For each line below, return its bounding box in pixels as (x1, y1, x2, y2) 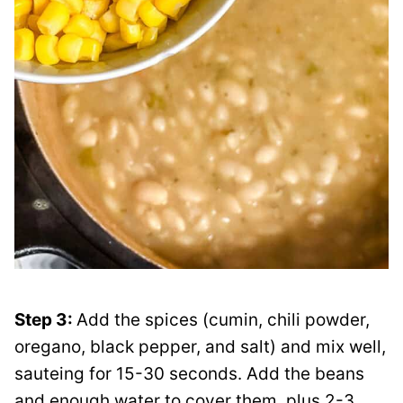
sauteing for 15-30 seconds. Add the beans (14, 363, 364, 384)
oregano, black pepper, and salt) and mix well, (14, 336, 386, 357)
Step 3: (14, 309, 76, 330)
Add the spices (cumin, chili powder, (76, 309, 370, 330)
